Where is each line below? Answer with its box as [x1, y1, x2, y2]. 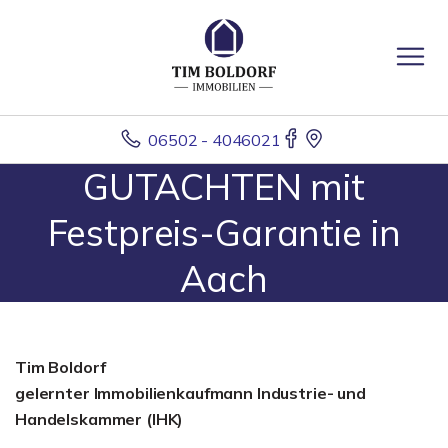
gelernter [15, 383, 90, 403]
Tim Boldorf [15, 357, 106, 377]
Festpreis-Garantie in [47, 210, 401, 255]
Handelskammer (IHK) [15, 409, 184, 429]
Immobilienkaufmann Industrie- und [93, 383, 366, 403]
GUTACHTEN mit [82, 164, 366, 209]
